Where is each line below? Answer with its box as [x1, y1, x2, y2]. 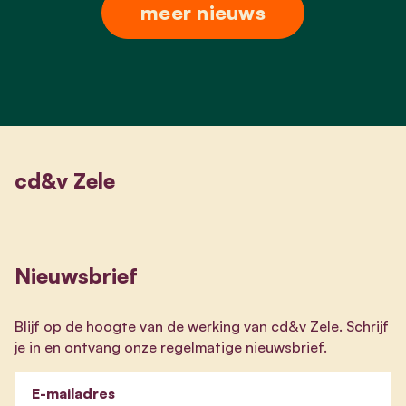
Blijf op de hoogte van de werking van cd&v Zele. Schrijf [14, 316, 389, 335]
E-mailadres [32, 383, 115, 402]
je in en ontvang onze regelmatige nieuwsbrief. [14, 337, 327, 356]
